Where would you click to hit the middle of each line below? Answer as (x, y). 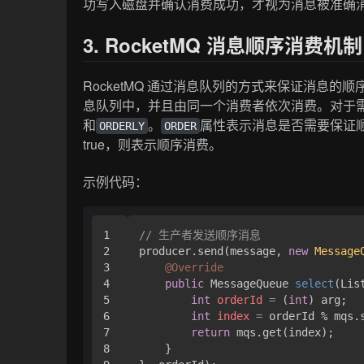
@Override (195, 268)
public (185, 284)
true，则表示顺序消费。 (153, 144)
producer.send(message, (214, 251)
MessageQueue (250, 284)
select (315, 284)
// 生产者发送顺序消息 (200, 235)
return (211, 333)
